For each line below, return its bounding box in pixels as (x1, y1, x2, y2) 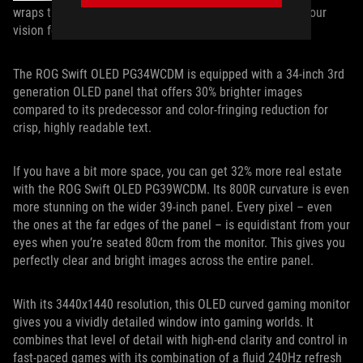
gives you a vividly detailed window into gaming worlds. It (13, 314, 314, 330)
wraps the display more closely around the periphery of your (13, 4, 327, 20)
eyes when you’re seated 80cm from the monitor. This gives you (13, 234, 345, 250)
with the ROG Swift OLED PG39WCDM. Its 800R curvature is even (13, 181, 349, 197)
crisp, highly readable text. (13, 119, 155, 135)
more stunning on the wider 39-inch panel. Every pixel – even (13, 199, 332, 215)
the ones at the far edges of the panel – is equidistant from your (13, 216, 350, 233)
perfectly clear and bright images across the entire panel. (13, 252, 317, 268)
